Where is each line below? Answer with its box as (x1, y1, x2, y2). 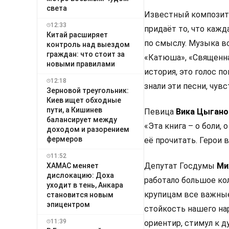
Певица (144, 106, 176, 117)
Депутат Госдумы (144, 161, 217, 171)
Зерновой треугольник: (47, 86, 129, 95)
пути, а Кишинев (47, 105, 102, 114)
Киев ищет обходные (47, 96, 121, 104)
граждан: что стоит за (47, 50, 125, 58)
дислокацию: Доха (47, 171, 114, 179)
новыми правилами (47, 59, 115, 68)
